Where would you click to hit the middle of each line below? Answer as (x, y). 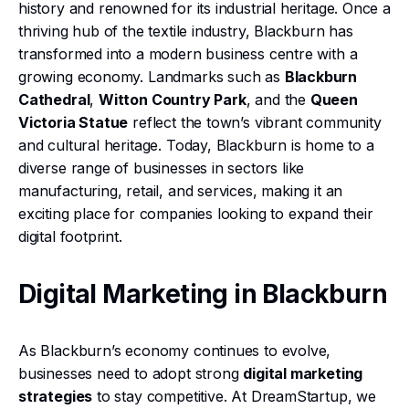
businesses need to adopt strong (131, 373)
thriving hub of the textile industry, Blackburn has (186, 31)
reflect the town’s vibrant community (255, 122)
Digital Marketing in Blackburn (203, 294)
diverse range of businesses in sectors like (162, 168)
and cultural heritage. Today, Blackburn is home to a (196, 145)
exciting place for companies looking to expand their (196, 214)
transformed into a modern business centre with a (188, 54)
